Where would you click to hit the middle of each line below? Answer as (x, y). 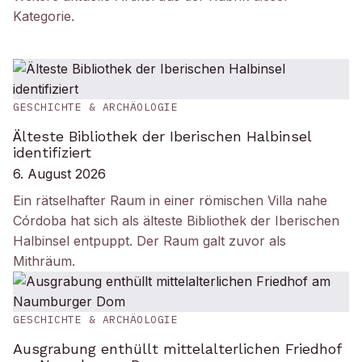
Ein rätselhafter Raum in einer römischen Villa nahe (170, 200)
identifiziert (52, 152)
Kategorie (42, 16)
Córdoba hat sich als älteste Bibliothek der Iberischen (176, 221)
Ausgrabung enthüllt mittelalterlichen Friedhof (177, 349)
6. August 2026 (59, 174)
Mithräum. (44, 261)
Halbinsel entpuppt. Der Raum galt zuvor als (149, 241)
